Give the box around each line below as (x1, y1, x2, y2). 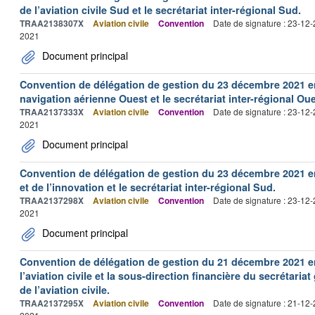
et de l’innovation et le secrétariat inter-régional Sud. (20, 180, 276, 194)
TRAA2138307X (20, 17, 84, 30)
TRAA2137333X (20, 105, 84, 118)
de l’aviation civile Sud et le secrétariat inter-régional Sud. (20, 3, 301, 17)
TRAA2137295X (20, 297, 84, 309)
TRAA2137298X (20, 194, 84, 207)
